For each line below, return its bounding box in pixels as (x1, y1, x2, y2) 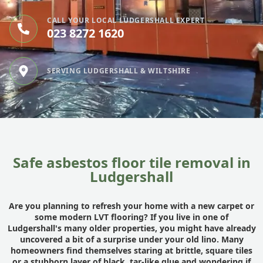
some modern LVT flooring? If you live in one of (35, 211, 228, 222)
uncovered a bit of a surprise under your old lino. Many (19, 234, 244, 245)
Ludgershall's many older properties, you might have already (7, 222, 256, 234)
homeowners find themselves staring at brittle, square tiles (11, 245, 252, 256)
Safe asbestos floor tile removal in (12, 153, 251, 172)
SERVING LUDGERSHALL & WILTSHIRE (47, 66, 191, 76)
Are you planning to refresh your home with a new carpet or (9, 200, 254, 211)
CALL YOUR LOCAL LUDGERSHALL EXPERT (47, 15, 205, 25)
